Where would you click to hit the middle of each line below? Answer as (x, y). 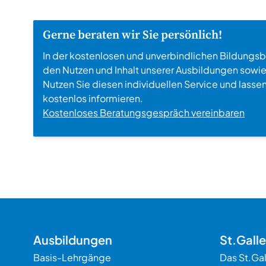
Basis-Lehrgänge (72, 257)
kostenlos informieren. (93, 98)
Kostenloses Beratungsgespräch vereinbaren (144, 113)
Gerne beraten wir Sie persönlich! (134, 35)
